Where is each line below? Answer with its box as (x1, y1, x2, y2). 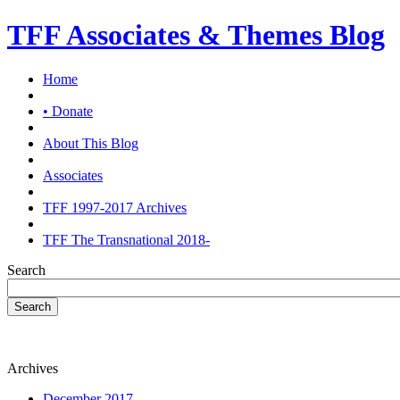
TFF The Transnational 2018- (43, 231, 210, 247)
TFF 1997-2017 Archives (43, 199, 187, 215)
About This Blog (43, 135, 138, 151)
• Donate (43, 103, 93, 119)
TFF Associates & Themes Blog (7, 19, 385, 52)
